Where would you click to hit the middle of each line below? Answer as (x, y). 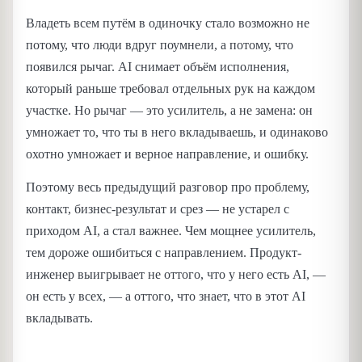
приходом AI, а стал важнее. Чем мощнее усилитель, (171, 230)
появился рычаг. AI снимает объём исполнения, (158, 66)
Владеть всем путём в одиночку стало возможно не (168, 23)
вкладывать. (59, 318)
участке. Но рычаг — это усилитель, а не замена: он (169, 110)
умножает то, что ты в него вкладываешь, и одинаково (177, 132)
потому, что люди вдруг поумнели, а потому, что (160, 44)
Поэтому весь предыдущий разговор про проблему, (168, 187)
